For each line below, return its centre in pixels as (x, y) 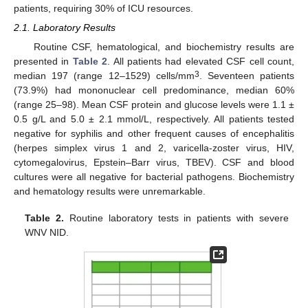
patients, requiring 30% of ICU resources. (103, 9)
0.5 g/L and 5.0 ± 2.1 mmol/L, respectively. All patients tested (154, 119)
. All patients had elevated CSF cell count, (201, 62)
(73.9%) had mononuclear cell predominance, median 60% (154, 90)
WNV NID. (47, 232)
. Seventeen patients (247, 76)
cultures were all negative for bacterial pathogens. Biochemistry (154, 177)
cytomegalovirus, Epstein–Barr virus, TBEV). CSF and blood (154, 163)
